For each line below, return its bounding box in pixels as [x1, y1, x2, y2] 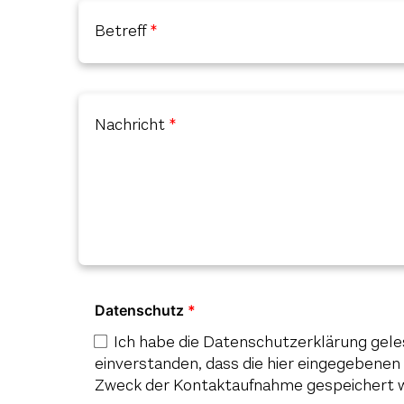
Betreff [94, 20, 146, 42]
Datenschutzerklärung [202, 331, 367, 353]
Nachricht [94, 114, 165, 136]
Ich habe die [113, 331, 203, 353]
